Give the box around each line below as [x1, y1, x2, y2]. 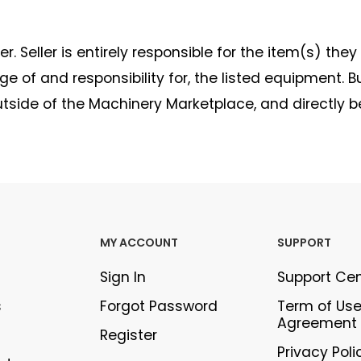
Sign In [99, 268, 146, 287]
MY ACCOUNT [99, 234, 178, 251]
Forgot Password [99, 297, 218, 316]
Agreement [277, 313, 358, 333]
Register [99, 326, 157, 345]
